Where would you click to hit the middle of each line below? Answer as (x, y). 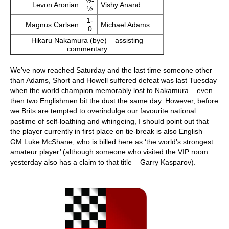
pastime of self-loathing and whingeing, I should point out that (109, 121)
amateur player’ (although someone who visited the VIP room (109, 152)
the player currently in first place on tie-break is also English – (109, 131)
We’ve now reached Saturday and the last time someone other (111, 70)
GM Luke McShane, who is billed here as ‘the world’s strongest (112, 142)
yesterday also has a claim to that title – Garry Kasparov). (103, 162)
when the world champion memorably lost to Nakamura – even (111, 90)
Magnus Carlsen (52, 25)
